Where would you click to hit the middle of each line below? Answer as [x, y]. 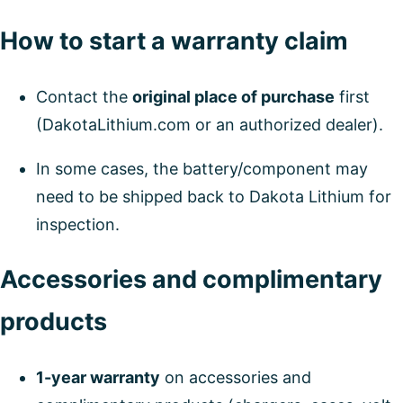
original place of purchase [233, 96]
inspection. [78, 224]
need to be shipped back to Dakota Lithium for [214, 196]
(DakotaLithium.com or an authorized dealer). [210, 124]
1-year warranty [98, 377]
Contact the [84, 96]
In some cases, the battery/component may [202, 168]
